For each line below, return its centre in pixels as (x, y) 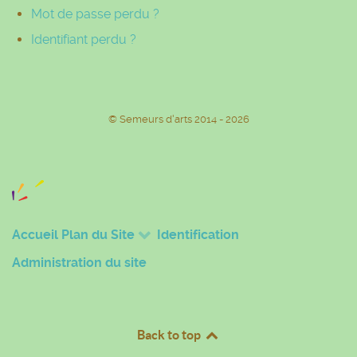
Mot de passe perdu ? (95, 14)
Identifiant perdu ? (84, 40)
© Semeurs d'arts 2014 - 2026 (178, 120)
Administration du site (79, 262)
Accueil (35, 235)
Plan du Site (98, 235)
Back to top (171, 335)
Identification (198, 235)
